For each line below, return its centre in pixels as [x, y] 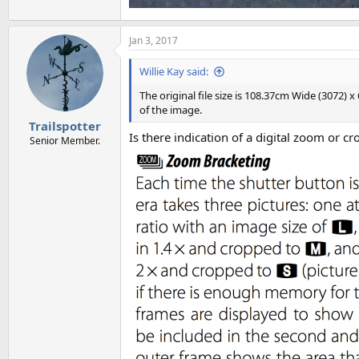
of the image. [171, 110]
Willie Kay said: [174, 72]
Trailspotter [65, 125]
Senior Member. [65, 140]
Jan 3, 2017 [153, 41]
